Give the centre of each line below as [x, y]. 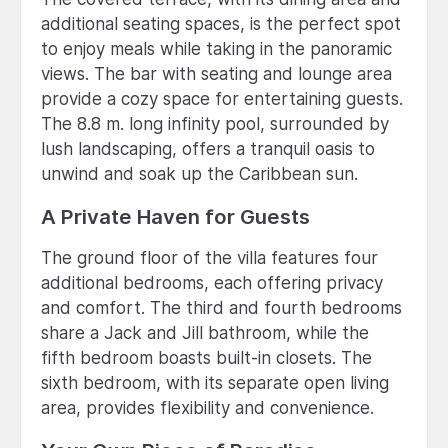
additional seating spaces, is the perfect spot [221, 23]
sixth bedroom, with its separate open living [215, 382]
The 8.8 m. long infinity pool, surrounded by [215, 123]
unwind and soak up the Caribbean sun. [199, 173]
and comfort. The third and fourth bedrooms [221, 307]
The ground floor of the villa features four [209, 257]
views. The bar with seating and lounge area [216, 73]
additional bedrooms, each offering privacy [212, 282]
